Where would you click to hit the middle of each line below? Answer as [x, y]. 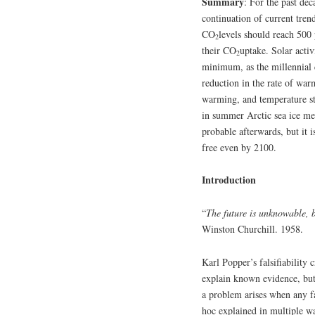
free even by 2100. [239, 147]
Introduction [229, 180]
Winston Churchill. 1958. [252, 229]
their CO [219, 50]
